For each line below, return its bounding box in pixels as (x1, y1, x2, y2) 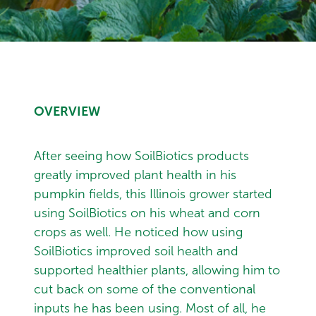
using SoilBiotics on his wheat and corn (34, 205, 260, 221)
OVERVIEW (34, 104, 100, 120)
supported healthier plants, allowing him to (34, 262, 280, 279)
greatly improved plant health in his (34, 167, 236, 183)
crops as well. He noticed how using (34, 224, 243, 241)
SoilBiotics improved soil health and (34, 243, 238, 260)
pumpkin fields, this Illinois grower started (34, 186, 272, 202)
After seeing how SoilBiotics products (34, 148, 249, 164)
